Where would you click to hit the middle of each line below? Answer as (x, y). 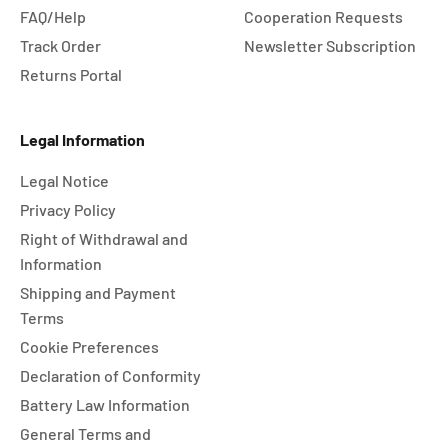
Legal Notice (64, 180)
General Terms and (85, 433)
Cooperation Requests (323, 16)
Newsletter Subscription (330, 45)
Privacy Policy (68, 209)
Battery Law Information (105, 404)
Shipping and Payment (98, 292)
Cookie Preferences (89, 346)
